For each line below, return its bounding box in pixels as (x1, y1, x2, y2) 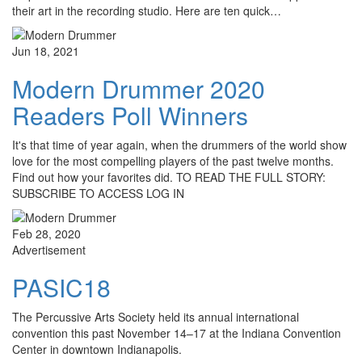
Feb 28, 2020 (12, 225, 81, 242)
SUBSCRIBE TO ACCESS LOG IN (12, 185, 184, 202)
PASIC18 (12, 270, 111, 305)
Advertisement (12, 242, 86, 259)
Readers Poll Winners (12, 98, 248, 133)
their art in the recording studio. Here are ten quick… (12, 2, 281, 19)
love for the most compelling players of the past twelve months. (12, 153, 334, 170)
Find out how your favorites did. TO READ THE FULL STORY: (12, 169, 326, 186)
